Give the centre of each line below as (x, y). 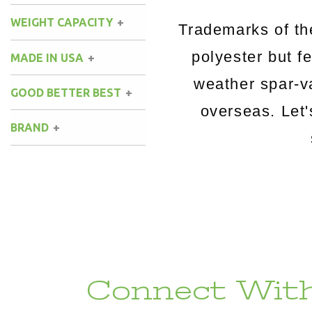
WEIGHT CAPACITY (62, 23)
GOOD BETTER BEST (66, 93)
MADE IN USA (47, 57)
